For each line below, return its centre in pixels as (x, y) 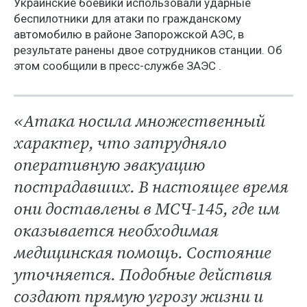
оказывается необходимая (116, 231)
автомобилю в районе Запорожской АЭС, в (129, 34)
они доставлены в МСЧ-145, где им (147, 209)
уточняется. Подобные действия (143, 274)
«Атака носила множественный (139, 121)
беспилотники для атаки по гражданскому (127, 19)
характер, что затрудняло (120, 143)
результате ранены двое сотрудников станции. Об (148, 50)
